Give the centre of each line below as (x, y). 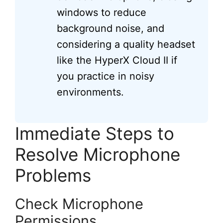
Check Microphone (79, 204)
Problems (53, 175)
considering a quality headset (126, 44)
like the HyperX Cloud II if (117, 60)
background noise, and (111, 28)
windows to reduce (102, 12)
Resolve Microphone (98, 154)
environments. (90, 92)
